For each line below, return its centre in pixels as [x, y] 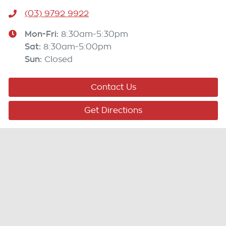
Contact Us [113, 88]
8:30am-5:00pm [77, 47]
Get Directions [113, 111]
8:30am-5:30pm [95, 35]
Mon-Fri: [43, 34]
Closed [59, 60]
